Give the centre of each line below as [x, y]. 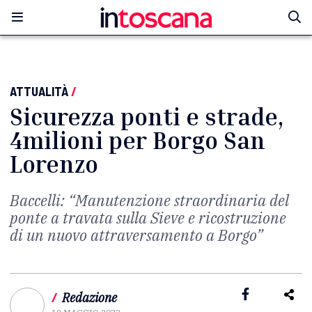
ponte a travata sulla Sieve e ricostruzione [148, 218]
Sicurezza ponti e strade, [147, 117]
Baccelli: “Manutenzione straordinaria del [149, 200]
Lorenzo [54, 164]
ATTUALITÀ [39, 91]
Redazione [89, 298]
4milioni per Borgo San [138, 140]
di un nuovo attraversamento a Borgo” [136, 235]
